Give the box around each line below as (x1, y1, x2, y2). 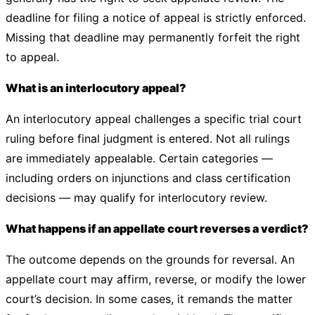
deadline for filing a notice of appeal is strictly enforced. (6, 11, 306, 25)
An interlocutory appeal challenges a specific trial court (6, 112, 302, 126)
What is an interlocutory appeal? (6, 81, 186, 95)
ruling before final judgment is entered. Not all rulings (6, 131, 290, 146)
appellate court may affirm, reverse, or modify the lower (6, 272, 306, 286)
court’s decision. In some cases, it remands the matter (6, 292, 292, 306)
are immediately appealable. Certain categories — (6, 151, 273, 165)
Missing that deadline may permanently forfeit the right (6, 30, 300, 44)
